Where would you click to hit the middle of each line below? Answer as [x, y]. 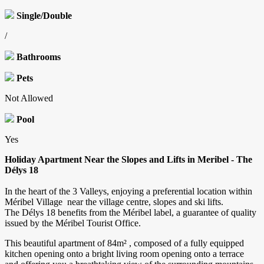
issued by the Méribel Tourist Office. [73, 223]
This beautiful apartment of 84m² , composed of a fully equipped [124, 243]
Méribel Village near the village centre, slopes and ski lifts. [114, 202]
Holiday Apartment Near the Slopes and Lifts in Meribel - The [128, 160]
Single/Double [44, 16]
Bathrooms [39, 57]
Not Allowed [29, 98]
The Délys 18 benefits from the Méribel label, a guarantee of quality [131, 213]
